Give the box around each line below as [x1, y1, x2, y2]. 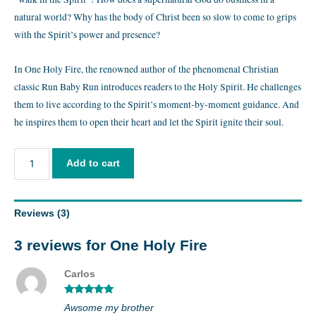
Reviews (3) [14, 207, 70, 219]
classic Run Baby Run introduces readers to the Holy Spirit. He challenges [14, 80, 301, 93]
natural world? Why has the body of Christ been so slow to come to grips [14, 10, 296, 23]
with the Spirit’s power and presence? [14, 28, 160, 41]
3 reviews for [14, 237, 110, 254]
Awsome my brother [63, 302, 154, 313]
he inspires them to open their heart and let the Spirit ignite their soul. [14, 115, 284, 128]
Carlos [63, 268, 95, 279]
